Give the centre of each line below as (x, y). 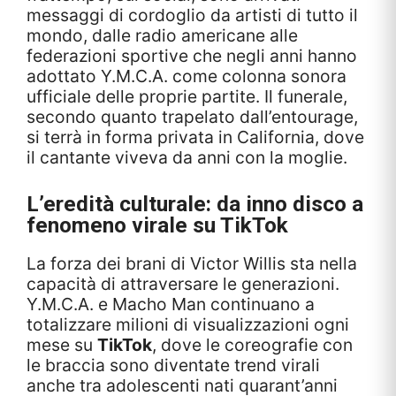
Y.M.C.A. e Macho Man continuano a (171, 304)
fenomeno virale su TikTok (157, 225)
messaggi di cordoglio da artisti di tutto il (192, 15)
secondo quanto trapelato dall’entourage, (192, 116)
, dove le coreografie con (252, 344)
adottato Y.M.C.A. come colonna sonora (187, 76)
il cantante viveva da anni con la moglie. (187, 157)
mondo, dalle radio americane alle (162, 35)
